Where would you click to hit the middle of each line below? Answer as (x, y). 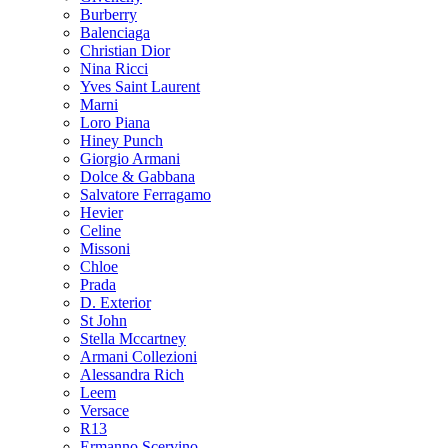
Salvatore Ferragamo (145, 194)
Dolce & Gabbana (137, 176)
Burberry (108, 14)
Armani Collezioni (138, 356)
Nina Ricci (114, 68)
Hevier (101, 212)
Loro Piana (115, 122)
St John (103, 320)
